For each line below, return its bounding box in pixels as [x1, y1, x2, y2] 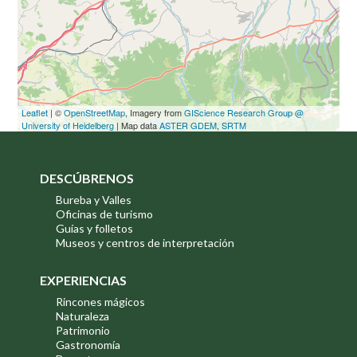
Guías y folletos [56, 222, 133, 236]
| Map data [114, 118, 160, 131]
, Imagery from [125, 105, 185, 119]
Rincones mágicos [56, 295, 145, 309]
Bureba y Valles [56, 193, 131, 207]
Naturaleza [56, 309, 109, 324]
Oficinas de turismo [56, 207, 153, 222]
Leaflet [22, 105, 49, 119]
